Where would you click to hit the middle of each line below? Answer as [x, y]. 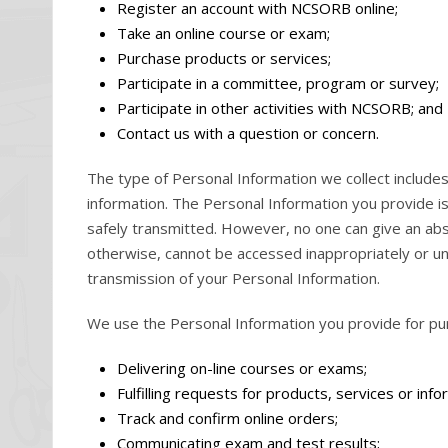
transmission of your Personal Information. [233, 278]
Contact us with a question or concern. [248, 133]
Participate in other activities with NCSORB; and [280, 108]
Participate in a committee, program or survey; [278, 83]
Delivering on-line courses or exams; [242, 368]
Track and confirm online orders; [227, 418]
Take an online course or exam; [223, 33]
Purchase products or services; [224, 58]
